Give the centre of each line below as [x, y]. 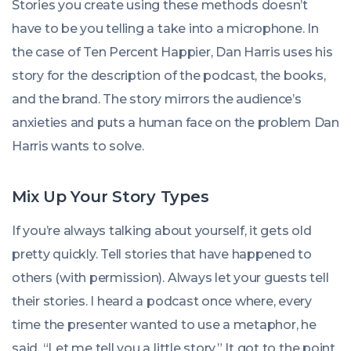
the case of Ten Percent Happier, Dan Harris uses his [172, 52]
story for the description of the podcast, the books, [169, 76]
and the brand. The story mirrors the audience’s [157, 99]
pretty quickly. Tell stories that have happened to [162, 254]
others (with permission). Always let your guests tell [170, 278]
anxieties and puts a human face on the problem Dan [176, 123]
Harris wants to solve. [78, 146]
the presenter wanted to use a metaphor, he [179, 325]
